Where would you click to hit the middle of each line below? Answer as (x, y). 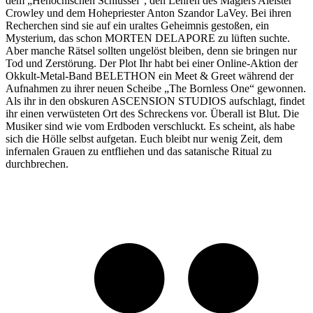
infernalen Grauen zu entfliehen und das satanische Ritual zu (139, 151)
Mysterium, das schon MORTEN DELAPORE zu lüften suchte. (148, 38)
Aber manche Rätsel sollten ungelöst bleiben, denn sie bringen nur (151, 50)
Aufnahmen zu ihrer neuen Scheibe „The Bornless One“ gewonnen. (156, 88)
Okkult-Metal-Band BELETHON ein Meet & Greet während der (150, 75)
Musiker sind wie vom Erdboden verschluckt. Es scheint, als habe (150, 126)
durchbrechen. (37, 163)
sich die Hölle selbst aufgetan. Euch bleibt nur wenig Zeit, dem (144, 138)
